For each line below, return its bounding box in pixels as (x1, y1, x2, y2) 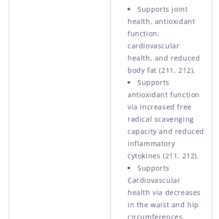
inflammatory (128, 138, 175, 148)
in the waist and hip (128, 199, 199, 209)
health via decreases (128, 187, 201, 197)
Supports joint (137, 4, 188, 14)
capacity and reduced (128, 126, 204, 136)
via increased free (128, 102, 192, 111)
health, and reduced (128, 53, 200, 63)
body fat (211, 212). (128, 65, 196, 75)
